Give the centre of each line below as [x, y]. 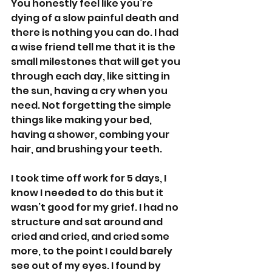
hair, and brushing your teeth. [87, 149]
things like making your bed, [82, 120]
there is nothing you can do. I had [96, 32]
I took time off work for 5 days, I [90, 178]
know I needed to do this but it [88, 192]
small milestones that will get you [97, 61]
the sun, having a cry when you [90, 90]
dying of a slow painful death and [96, 18]
